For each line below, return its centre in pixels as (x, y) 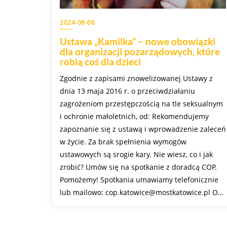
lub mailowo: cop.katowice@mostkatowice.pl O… (142, 193)
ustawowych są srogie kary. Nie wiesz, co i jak (136, 155)
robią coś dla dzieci (100, 62)
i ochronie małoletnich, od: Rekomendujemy (134, 117)
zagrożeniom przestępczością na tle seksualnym (141, 104)
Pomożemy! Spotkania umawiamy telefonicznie (139, 180)
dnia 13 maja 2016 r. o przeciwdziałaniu (127, 91)
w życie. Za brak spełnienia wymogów (123, 142)
